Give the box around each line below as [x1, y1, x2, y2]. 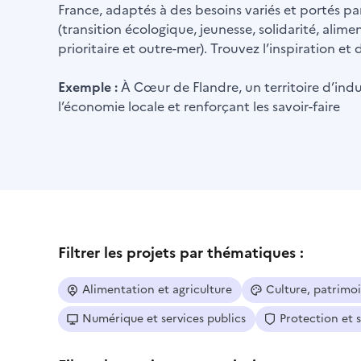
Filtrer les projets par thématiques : [58, 242, 304, 263]
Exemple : [58, 77, 121, 97]
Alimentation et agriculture [82, 281, 232, 298]
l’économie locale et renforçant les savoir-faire [58, 97, 343, 116]
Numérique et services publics [82, 310, 246, 327]
